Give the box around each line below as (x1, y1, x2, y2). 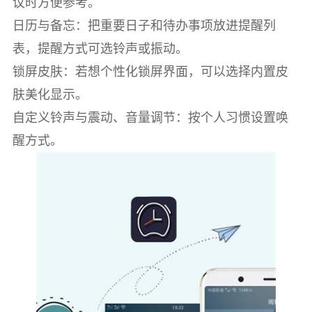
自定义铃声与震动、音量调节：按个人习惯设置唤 (12, 109, 288, 125)
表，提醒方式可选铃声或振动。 (12, 40, 188, 56)
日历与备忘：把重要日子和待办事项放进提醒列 (12, 17, 276, 33)
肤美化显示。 (12, 86, 88, 102)
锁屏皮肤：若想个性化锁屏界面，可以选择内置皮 (12, 63, 288, 79)
